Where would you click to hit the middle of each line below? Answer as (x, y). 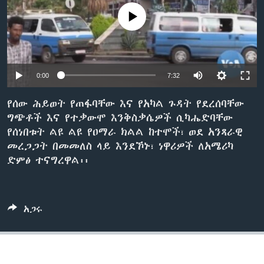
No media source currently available (137, 17)
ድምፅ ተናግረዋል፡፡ (48, 160)
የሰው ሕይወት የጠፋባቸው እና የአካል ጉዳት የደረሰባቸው (126, 103)
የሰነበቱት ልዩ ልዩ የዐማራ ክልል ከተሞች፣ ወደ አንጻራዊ (125, 132)
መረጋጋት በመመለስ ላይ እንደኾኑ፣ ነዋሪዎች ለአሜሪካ (120, 146)
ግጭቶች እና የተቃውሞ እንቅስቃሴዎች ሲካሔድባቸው (120, 118)
